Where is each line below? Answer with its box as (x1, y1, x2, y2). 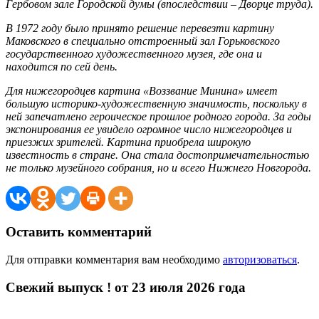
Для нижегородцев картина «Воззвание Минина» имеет (6, 85, 278, 98)
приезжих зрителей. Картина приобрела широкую (6, 136, 251, 149)
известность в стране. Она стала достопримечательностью (6, 149, 309, 162)
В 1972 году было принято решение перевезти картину (6, 22, 274, 35)
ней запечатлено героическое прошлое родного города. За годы (6, 110, 311, 123)
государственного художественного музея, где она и (6, 48, 262, 61)
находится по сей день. (6, 61, 117, 73)
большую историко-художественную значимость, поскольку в (6, 98, 307, 110)
